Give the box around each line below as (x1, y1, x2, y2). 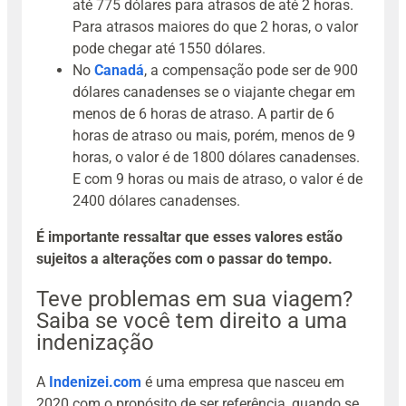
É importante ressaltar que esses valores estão (36, 227, 343, 246)
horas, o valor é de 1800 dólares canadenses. (72, 148, 360, 166)
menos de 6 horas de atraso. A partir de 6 (72, 104, 334, 122)
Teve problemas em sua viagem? (36, 285, 353, 312)
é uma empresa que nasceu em (141, 372, 344, 391)
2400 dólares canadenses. (72, 191, 240, 209)
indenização (36, 329, 154, 355)
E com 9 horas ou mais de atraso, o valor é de (72, 169, 362, 188)
